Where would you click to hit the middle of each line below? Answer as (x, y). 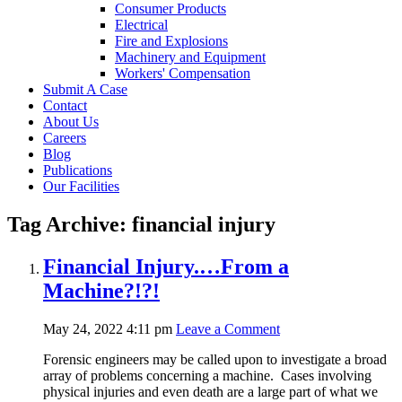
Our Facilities (81, 186)
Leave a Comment (228, 328)
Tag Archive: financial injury (141, 224)
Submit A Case (85, 89)
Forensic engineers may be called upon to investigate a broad (215, 359)
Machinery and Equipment (190, 57)
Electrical (141, 24)
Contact (65, 105)
